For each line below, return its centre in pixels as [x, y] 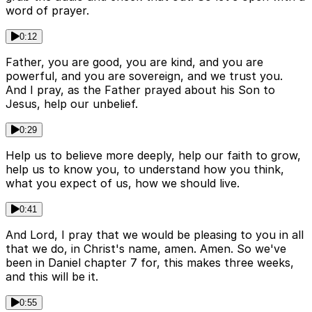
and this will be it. [52, 276]
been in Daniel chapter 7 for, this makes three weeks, [150, 262]
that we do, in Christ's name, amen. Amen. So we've [146, 248]
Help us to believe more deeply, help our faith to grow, [153, 155]
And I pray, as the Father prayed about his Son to [140, 89]
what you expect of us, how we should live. [123, 183]
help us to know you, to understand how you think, [145, 169]
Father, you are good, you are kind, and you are [134, 62]
